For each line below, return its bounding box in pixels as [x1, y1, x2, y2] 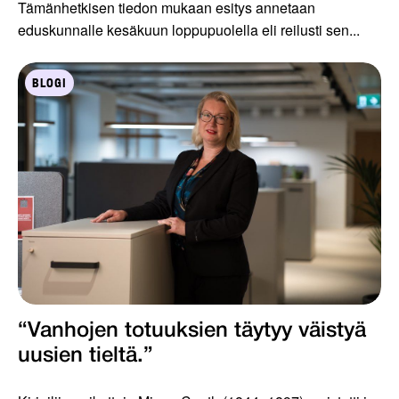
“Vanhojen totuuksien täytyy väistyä [18, 322, 366, 342]
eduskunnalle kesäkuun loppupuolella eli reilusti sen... [18, 20, 360, 41]
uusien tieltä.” [18, 346, 153, 367]
